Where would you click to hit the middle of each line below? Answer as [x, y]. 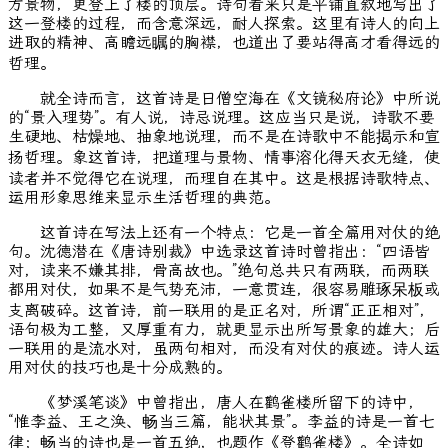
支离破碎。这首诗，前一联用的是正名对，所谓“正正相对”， [221, 311]
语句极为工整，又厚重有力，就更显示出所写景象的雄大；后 [224, 330]
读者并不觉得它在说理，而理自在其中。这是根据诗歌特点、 [224, 179]
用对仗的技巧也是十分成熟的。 [120, 368]
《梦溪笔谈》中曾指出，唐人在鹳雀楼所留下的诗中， [216, 403]
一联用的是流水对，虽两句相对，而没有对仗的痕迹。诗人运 [224, 349]
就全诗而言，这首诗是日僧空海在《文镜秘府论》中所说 [224, 99]
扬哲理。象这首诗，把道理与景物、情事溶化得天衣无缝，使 [224, 158]
